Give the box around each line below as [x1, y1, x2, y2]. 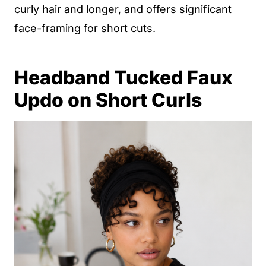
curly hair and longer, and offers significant [14, 3, 232, 15]
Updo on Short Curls [14, 88, 202, 112]
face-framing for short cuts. [14, 22, 156, 34]
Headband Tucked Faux [14, 66, 233, 89]
